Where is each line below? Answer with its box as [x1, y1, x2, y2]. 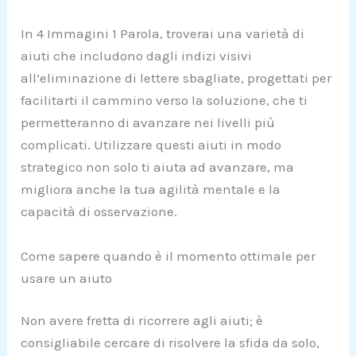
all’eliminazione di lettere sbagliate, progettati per [21, 70, 332, 87]
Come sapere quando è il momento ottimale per [21, 247, 316, 264]
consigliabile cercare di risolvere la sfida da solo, [21, 335, 320, 351]
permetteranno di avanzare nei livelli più [21, 114, 276, 131]
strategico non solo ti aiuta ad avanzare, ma [21, 159, 295, 176]
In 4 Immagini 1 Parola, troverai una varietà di [21, 25, 305, 42]
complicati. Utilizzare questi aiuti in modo [21, 137, 282, 153]
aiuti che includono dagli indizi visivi [21, 48, 253, 64]
